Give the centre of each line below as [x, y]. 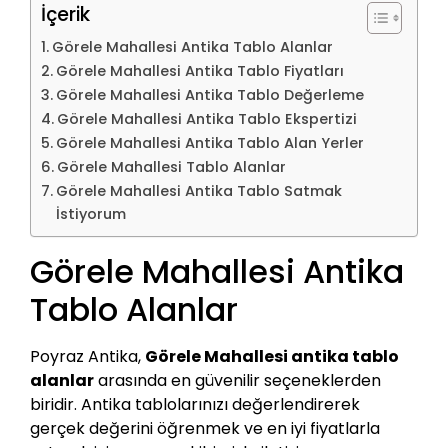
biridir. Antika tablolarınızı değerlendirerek [195, 404]
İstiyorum [90, 213]
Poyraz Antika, [87, 356]
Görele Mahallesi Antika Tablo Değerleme [209, 94]
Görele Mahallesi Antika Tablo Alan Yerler [209, 142]
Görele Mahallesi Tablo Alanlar [171, 166]
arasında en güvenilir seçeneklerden [237, 380]
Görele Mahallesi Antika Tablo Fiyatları [199, 70]
